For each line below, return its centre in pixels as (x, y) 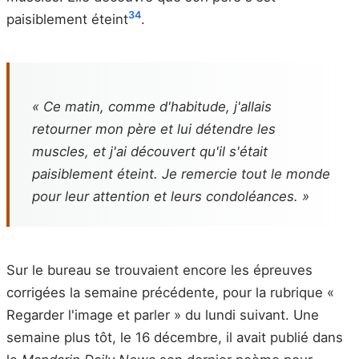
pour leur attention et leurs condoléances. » (171, 196)
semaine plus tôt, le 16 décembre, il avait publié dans (175, 337)
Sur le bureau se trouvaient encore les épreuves (159, 270)
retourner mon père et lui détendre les (154, 129)
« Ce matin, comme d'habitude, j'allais (152, 106)
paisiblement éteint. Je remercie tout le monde (181, 173)
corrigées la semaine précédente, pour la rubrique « (170, 292)
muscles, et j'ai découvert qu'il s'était (150, 151)
